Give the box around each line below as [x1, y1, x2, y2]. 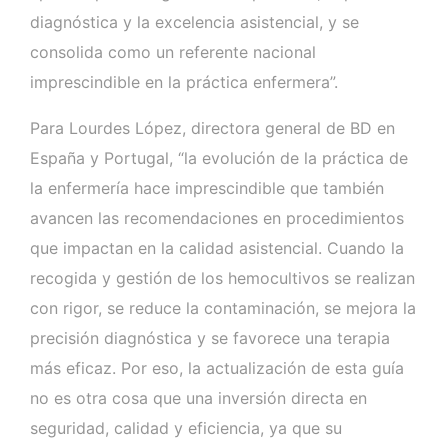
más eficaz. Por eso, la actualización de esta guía [30, 357, 404, 378]
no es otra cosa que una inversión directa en [30, 387, 367, 408]
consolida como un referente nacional [30, 41, 316, 62]
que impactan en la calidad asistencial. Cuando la [30, 237, 404, 258]
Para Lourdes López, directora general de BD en [30, 117, 395, 138]
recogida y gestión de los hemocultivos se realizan [30, 267, 415, 288]
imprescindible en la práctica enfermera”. [30, 71, 338, 92]
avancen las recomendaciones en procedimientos [30, 207, 404, 228]
